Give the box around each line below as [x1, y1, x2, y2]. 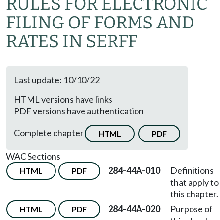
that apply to [170, 177, 219, 188]
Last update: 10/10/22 [14, 74, 100, 85]
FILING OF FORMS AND [6, 12, 194, 33]
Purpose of [170, 203, 213, 214]
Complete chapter [14, 127, 85, 138]
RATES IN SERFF [6, 31, 137, 52]
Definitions [170, 165, 214, 176]
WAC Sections [6, 151, 60, 162]
